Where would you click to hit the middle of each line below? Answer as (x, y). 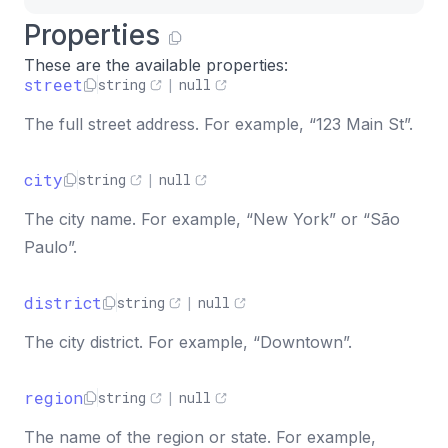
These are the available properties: (156, 65)
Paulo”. (50, 247)
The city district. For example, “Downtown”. (188, 342)
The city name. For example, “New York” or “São (212, 219)
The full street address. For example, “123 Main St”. (218, 124)
